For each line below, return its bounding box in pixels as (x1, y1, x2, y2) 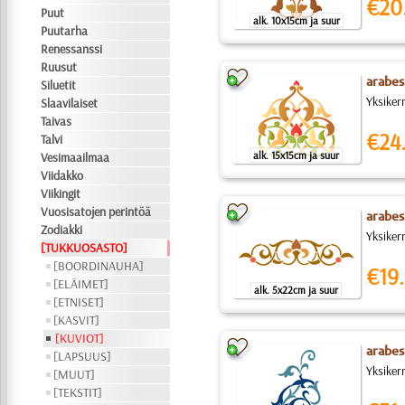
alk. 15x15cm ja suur (253, 148, 340, 162)
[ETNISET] (53, 294, 105, 310)
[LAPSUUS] (53, 348, 112, 364)
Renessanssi (41, 41, 103, 57)
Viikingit (41, 185, 81, 202)
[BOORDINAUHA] (53, 258, 145, 274)
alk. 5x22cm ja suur (254, 283, 339, 297)
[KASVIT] (53, 312, 100, 328)
